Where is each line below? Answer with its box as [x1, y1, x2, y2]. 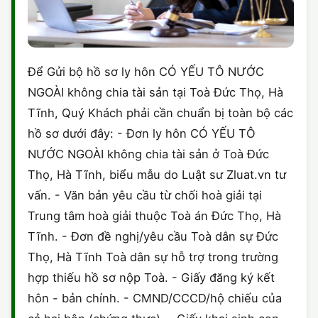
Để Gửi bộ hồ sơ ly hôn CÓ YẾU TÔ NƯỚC [28, 65, 264, 79]
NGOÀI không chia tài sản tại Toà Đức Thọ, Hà [28, 85, 283, 100]
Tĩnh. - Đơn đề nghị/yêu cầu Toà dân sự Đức [28, 229, 278, 244]
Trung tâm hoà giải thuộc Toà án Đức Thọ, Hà [28, 209, 281, 224]
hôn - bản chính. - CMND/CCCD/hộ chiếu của [28, 291, 282, 306]
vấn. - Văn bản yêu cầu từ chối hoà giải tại [28, 188, 262, 203]
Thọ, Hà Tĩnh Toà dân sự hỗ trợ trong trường [28, 250, 278, 265]
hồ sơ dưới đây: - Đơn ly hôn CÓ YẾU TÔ [28, 126, 256, 141]
